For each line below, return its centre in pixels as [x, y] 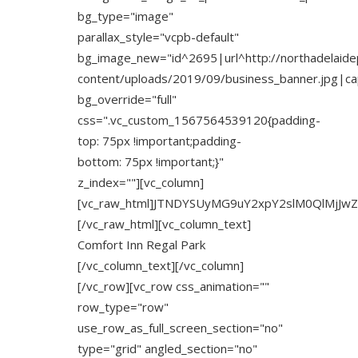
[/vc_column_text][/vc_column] [161, 265]
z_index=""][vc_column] [141, 182]
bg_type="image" [125, 16]
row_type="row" [123, 307]
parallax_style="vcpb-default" [158, 37]
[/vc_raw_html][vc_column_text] [164, 224]
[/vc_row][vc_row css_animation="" [173, 286]
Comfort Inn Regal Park [141, 245]
